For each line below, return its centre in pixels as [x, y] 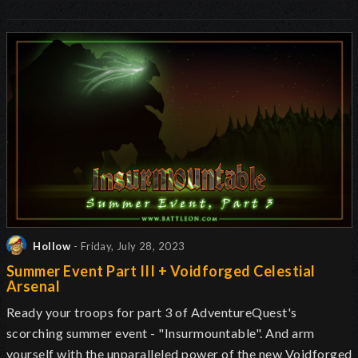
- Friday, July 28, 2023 [129, 247]
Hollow [51, 247]
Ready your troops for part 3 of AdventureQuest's [152, 312]
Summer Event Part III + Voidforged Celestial [161, 270]
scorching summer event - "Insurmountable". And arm [161, 332]
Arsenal [34, 286]
